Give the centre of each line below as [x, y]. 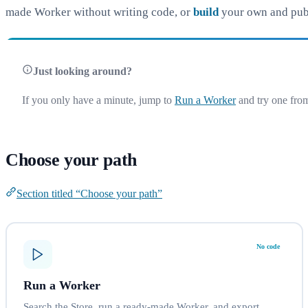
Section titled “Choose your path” [89, 194]
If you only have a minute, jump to [98, 100]
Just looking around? [82, 71]
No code [268, 246]
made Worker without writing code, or [99, 12]
